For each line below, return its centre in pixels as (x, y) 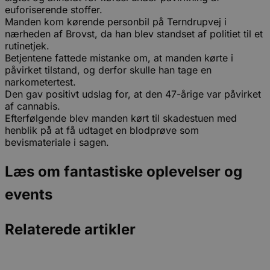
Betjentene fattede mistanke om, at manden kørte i (119, 58)
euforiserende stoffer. (54, 10)
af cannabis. (33, 106)
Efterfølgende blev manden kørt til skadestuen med (121, 118)
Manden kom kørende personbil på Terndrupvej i (116, 22)
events (29, 195)
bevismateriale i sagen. (57, 143)
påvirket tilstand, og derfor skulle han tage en (108, 70)
